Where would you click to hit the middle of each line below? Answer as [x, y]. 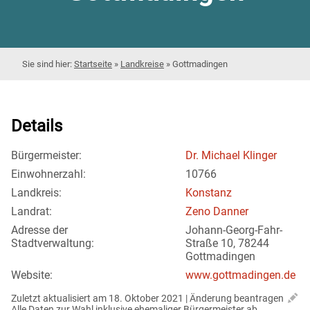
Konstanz [208, 193]
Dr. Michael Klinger [231, 156]
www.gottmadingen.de [240, 275]
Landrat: [31, 212]
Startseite [93, 64]
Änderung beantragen [237, 299]
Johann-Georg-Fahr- [234, 230]
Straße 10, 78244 [227, 244]
